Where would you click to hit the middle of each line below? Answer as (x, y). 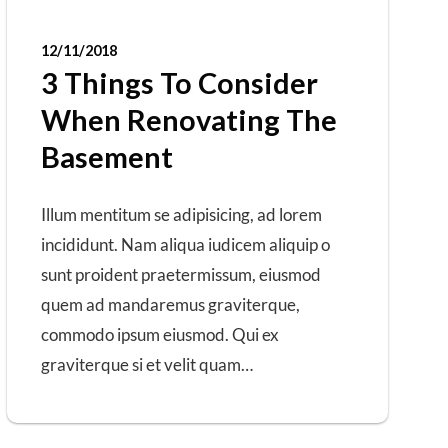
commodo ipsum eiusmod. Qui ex (159, 335)
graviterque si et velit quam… (146, 365)
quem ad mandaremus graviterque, (170, 305)
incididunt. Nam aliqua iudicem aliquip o (185, 245)
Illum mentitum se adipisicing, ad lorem (181, 215)
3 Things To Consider (179, 82)
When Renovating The (188, 119)
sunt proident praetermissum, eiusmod (180, 275)
